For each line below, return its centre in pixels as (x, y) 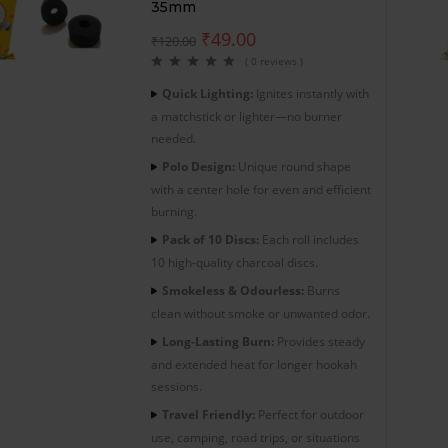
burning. (174, 211)
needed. (173, 138)
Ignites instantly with (311, 93)
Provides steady (319, 341)
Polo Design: (198, 166)
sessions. (176, 386)
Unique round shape (293, 166)
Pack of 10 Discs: (210, 239)
